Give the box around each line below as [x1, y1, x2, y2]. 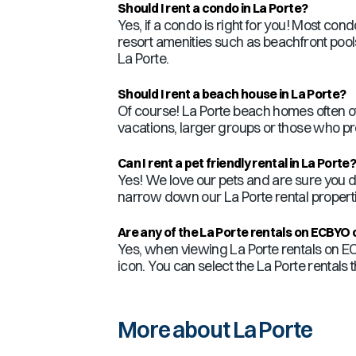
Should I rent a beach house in [118, 86, 292, 102]
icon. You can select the [118, 257, 257, 275]
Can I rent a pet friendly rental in [118, 155, 301, 171]
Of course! [118, 102, 182, 120]
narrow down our [118, 188, 224, 206]
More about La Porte [118, 316, 312, 343]
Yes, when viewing [118, 240, 230, 258]
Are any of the [118, 224, 200, 240]
